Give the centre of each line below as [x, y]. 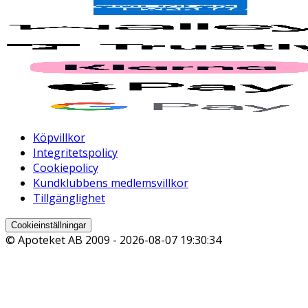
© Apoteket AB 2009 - [63, 240]
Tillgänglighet [69, 198]
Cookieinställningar [48, 225]
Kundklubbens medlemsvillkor [111, 183]
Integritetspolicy [75, 153]
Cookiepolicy [66, 168]
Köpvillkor [59, 138]
